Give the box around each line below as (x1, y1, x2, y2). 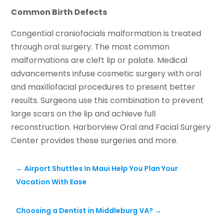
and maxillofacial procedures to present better (11, 81, 196, 93)
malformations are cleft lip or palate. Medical (11, 55, 188, 66)
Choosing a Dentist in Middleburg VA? (16, 206, 154, 216)
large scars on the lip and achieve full (11, 108, 156, 120)
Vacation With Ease (16, 177, 87, 187)
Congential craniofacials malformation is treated (11, 28, 202, 40)
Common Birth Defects (11, 6, 108, 18)
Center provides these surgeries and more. (11, 135, 178, 147)
